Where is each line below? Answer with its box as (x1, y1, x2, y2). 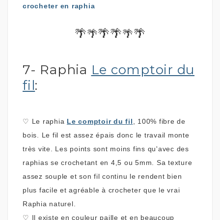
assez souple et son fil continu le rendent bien (23, 172, 182, 180)
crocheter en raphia (23, 1, 95, 10)
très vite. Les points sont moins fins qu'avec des (23, 144, 189, 153)
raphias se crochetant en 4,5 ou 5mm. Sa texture (23, 158, 192, 166)
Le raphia (31, 117, 67, 125)
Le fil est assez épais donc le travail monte (41, 131, 190, 139)
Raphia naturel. (23, 199, 76, 208)
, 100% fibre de (133, 117, 186, 125)
